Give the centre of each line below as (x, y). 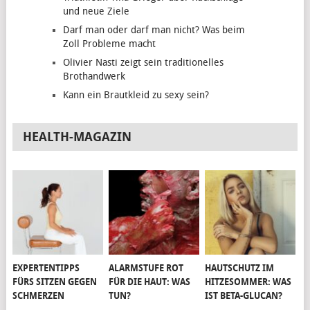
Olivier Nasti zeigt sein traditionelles (143, 63)
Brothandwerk (94, 77)
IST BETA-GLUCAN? (244, 295)
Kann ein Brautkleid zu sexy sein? (136, 95)
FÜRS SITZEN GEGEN (55, 282)
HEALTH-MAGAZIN (77, 137)
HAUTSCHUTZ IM (240, 268)
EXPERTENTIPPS (46, 268)
